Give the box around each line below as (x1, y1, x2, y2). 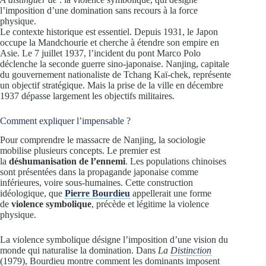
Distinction (170, 245, 211, 256)
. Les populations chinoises (125, 156, 226, 167)
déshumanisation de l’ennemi (9, 156, 125, 167)
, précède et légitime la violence (91, 199, 209, 210)
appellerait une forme (130, 188, 211, 199)
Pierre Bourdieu (65, 188, 130, 199)
